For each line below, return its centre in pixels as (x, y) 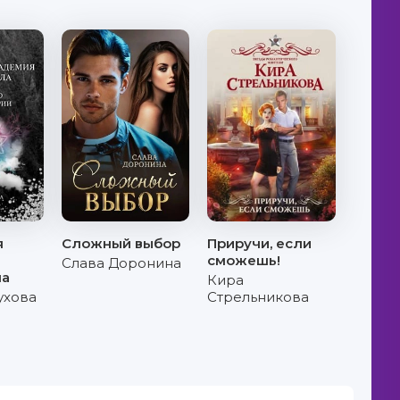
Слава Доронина (122, 263)
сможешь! (244, 260)
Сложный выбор (121, 243)
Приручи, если (260, 243)
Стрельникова (258, 297)
